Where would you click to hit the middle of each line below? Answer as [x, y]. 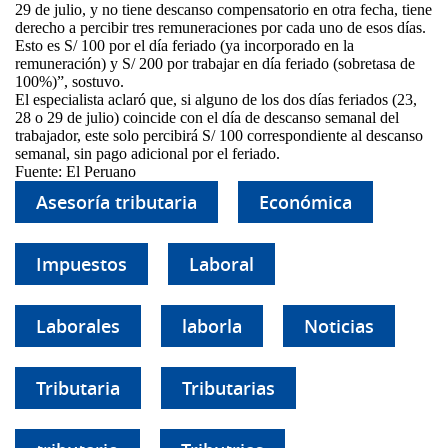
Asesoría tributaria [116, 202]
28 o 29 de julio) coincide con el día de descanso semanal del [207, 117]
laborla [212, 326]
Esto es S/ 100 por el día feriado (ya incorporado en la [184, 45]
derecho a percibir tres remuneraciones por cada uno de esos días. [220, 27]
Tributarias [228, 388]
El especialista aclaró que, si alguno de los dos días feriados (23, [216, 99]
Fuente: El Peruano [75, 171]
